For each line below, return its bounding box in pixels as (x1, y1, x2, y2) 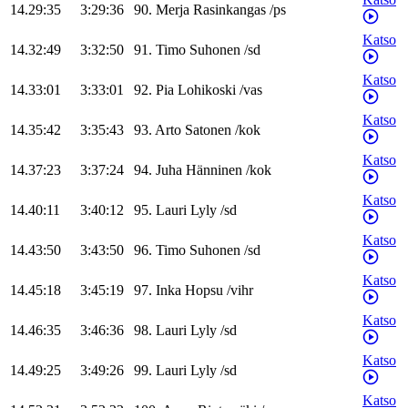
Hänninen (186, 162, 242, 178)
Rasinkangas (193, 2, 266, 18)
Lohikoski (178, 82, 236, 98)
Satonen (185, 122, 231, 138)
